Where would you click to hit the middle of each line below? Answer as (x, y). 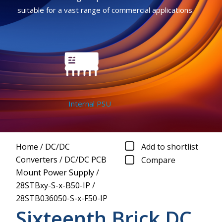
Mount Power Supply (55, 172)
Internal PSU (79, 104)
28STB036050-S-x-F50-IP (62, 198)
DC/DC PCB (85, 159)
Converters (37, 159)
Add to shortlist (170, 146)
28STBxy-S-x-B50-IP (53, 185)
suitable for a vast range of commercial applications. (105, 10)
